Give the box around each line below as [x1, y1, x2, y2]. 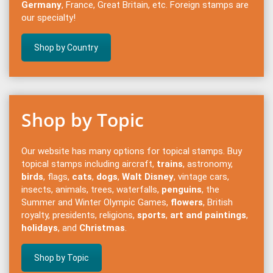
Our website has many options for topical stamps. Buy [21, 145, 242, 157]
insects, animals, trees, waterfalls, [21, 183, 161, 195]
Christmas [79, 222, 125, 233]
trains [157, 158, 183, 169]
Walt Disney [122, 171, 174, 182]
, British [203, 196, 233, 208]
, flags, [43, 171, 72, 182]
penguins [161, 183, 202, 195]
